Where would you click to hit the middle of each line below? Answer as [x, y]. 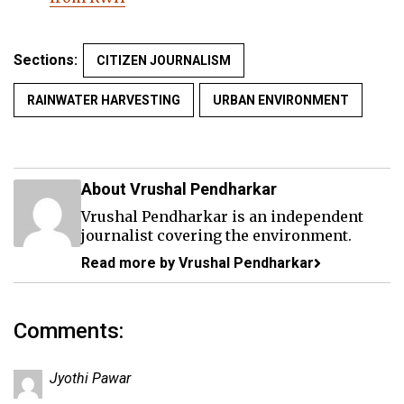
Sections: [46, 60]
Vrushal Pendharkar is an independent [222, 217]
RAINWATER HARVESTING [104, 101]
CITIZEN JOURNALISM [164, 61]
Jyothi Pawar [90, 379]
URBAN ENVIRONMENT [281, 101]
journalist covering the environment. [216, 236]
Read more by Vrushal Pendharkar [197, 263]
